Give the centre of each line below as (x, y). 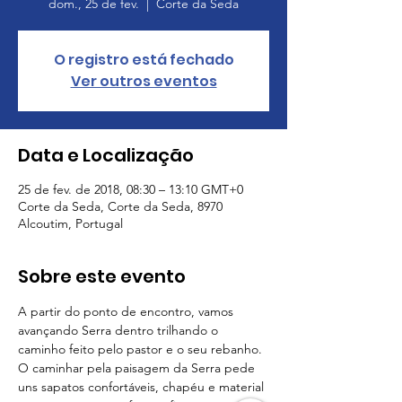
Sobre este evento (102, 276)
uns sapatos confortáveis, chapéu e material (143, 387)
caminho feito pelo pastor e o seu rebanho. (142, 349)
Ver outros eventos (144, 81)
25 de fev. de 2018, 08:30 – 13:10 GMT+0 (131, 189)
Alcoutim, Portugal (70, 223)
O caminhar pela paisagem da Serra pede (138, 368)
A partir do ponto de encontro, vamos (127, 311)
